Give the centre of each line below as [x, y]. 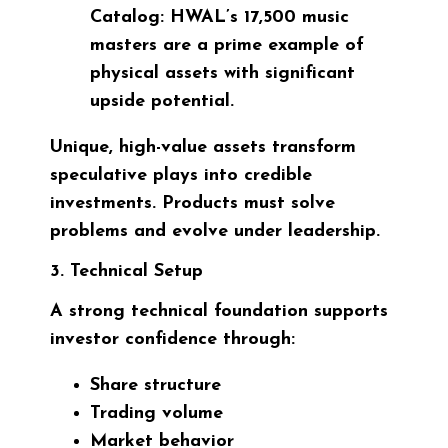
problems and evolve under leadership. [215, 231]
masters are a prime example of [227, 45]
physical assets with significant [222, 73]
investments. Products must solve [192, 203]
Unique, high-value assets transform [203, 147]
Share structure [155, 385]
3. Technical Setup [126, 271]
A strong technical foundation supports [219, 311]
